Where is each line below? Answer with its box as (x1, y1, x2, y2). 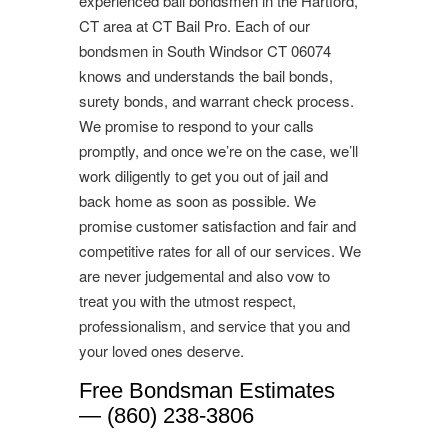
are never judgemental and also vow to (79, 264, 330, 286)
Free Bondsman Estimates (79, 377, 335, 403)
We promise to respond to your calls (79, 114, 314, 136)
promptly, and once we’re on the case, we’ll (79, 139, 358, 161)
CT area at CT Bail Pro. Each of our (79, 14, 310, 36)
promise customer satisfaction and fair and (79, 214, 356, 236)
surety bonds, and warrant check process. (79, 89, 354, 111)
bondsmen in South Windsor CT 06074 (79, 39, 331, 61)
